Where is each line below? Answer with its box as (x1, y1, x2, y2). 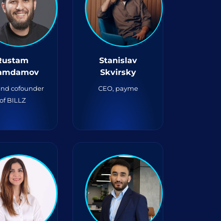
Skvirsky (100, 68, 136, 77)
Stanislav (99, 56, 137, 65)
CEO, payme (98, 84, 138, 92)
